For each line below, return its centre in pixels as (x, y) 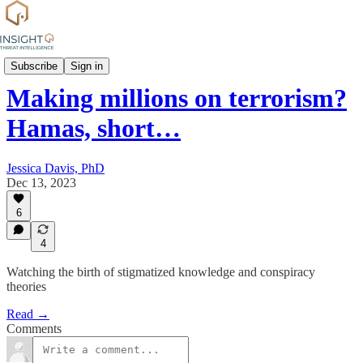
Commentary (40, 59)
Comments (34, 329)
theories (26, 286)
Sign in (87, 66)
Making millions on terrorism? (177, 98)
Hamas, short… (94, 128)
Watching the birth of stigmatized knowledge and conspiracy (161, 272)
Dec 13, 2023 (41, 182)
